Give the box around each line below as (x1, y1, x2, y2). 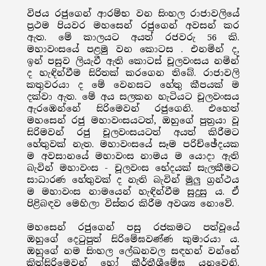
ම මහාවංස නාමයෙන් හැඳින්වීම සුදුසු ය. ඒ (26, 186, 240, 198)
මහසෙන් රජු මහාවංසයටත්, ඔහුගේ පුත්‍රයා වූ (26, 115, 240, 126)
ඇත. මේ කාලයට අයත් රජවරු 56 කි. (26, 31, 240, 43)
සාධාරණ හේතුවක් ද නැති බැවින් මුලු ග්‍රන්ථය (26, 174, 240, 186)
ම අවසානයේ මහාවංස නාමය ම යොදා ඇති (26, 150, 240, 162)
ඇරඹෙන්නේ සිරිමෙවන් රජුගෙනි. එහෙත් (26, 103, 240, 115)
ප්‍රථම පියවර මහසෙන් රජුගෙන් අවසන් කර (26, 20, 240, 31)
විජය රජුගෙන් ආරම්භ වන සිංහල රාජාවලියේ (26, 8, 240, 20)
